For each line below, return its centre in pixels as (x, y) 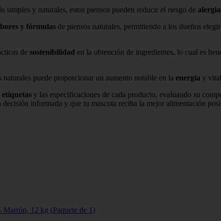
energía (188, 77)
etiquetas (17, 94)
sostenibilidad (52, 52)
